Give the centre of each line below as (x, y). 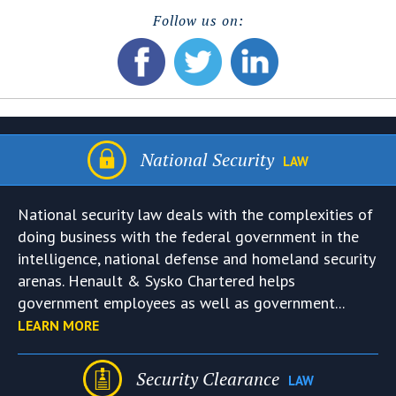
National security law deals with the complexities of (195, 215)
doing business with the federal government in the (188, 237)
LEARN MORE (58, 326)
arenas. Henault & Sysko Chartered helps (156, 281)
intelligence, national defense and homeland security (196, 259)
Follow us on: (198, 21)
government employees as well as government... (181, 303)
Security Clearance (209, 379)
